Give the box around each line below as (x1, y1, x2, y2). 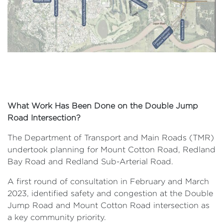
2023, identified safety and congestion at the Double (7, 189, 213, 198)
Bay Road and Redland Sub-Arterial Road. (7, 157, 173, 166)
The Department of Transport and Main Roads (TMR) (7, 133, 214, 142)
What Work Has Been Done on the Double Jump (7, 101, 198, 110)
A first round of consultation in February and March (7, 177, 209, 186)
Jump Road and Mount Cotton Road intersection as (7, 201, 210, 210)
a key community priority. (7, 213, 106, 222)
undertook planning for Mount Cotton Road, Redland (7, 145, 216, 154)
